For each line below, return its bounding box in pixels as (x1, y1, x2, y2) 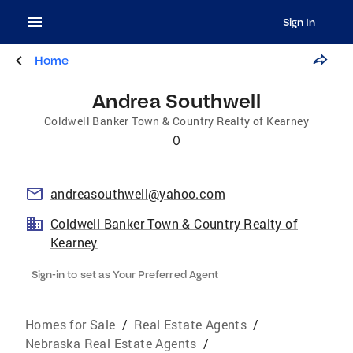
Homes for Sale (25, 316, 116, 333)
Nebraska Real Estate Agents (25, 335, 197, 351)
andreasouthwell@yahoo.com (50, 185, 225, 202)
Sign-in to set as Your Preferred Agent (32, 268, 218, 281)
